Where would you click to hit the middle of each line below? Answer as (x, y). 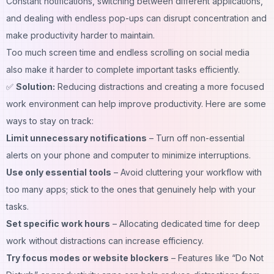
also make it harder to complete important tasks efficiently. (123, 69)
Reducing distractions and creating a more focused (160, 86)
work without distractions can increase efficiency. (105, 240)
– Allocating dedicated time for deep (185, 223)
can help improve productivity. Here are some (174, 103)
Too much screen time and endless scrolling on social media (128, 52)
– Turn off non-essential (196, 138)
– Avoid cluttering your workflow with (187, 172)
